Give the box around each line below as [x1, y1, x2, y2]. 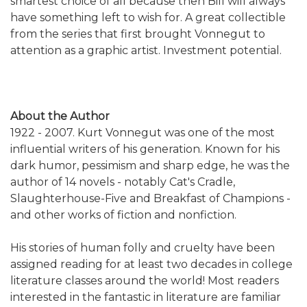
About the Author [10, 109, 110, 123]
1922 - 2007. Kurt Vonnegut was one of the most [10, 125, 275, 139]
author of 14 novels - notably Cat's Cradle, [10, 175, 235, 188]
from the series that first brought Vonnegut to [10, 27, 265, 40]
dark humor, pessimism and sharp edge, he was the [10, 158, 290, 172]
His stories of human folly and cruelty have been [10, 241, 275, 254]
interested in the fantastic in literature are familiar [10, 290, 281, 304]
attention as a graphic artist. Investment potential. [10, 43, 282, 57]
